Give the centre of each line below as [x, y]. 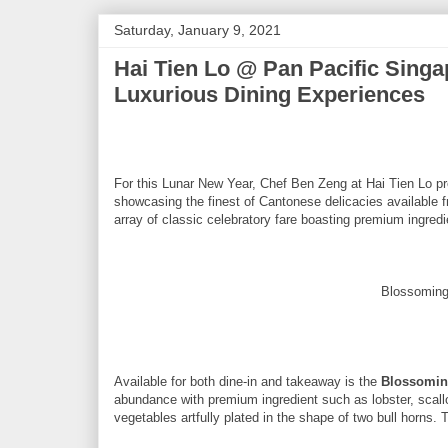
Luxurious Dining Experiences [269, 94]
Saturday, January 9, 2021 [197, 29]
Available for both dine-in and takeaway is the [247, 381]
